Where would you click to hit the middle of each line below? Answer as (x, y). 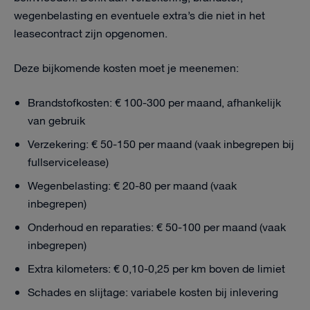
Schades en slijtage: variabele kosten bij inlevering (153, 293)
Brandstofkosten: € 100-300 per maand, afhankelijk (154, 103)
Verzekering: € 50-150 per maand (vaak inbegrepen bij (161, 145)
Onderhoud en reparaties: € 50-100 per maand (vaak (157, 228)
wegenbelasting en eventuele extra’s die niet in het (139, 16)
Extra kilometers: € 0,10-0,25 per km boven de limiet (156, 270)
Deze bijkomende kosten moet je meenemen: (126, 69)
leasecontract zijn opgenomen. (91, 34)
